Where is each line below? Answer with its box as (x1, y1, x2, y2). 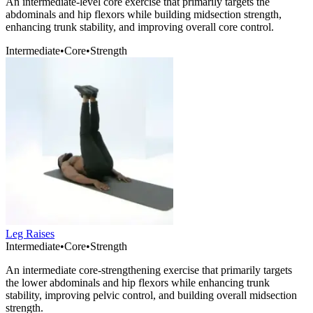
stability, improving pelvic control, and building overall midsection (6, 289, 297, 302)
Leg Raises (6, 228, 54, 240)
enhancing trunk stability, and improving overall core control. (6, 21, 274, 34)
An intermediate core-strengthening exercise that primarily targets (6, 264, 292, 277)
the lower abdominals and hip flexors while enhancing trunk (6, 277, 270, 289)
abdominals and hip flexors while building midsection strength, (6, 8, 282, 21)
